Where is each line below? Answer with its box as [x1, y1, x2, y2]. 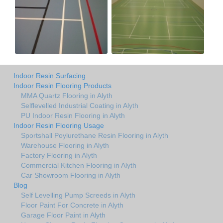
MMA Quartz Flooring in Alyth [21, 92, 112, 100]
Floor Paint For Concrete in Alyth [21, 201, 123, 210]
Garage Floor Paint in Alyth [21, 211, 106, 220]
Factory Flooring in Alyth [21, 151, 97, 160]
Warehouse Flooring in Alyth [21, 141, 109, 150]
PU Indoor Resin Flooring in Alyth [21, 111, 125, 120]
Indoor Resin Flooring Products [13, 82, 111, 90]
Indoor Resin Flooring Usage [13, 121, 104, 130]
